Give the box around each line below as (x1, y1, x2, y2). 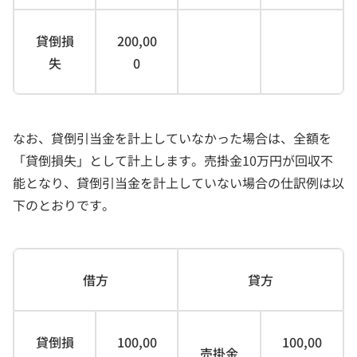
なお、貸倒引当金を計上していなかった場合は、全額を (13, 128, 331, 148)
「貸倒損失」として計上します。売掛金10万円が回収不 (13, 151, 333, 171)
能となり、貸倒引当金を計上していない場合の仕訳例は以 (13, 173, 344, 193)
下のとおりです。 (13, 195, 115, 215)
